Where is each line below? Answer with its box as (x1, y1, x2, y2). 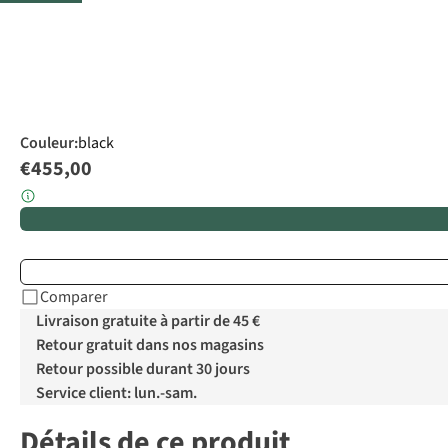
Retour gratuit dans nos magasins (36, 334, 264, 357)
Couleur (20, 132, 74, 155)
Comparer (40, 286, 108, 309)
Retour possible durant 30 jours (36, 358, 250, 381)
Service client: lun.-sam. (36, 382, 197, 405)
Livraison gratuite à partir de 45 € (36, 310, 260, 333)
